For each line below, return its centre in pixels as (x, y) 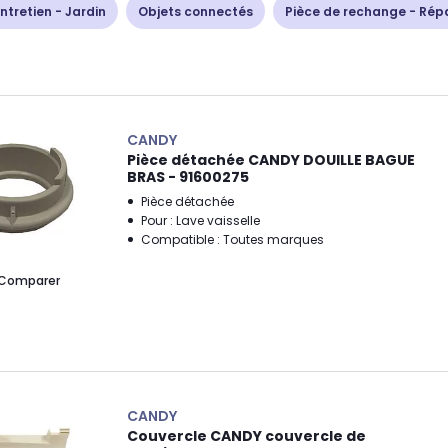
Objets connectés (195, 11)
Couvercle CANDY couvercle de (246, 436)
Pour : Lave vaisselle (200, 220)
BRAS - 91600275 (188, 177)
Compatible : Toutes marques (232, 239)
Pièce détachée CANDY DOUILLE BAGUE (271, 160)
